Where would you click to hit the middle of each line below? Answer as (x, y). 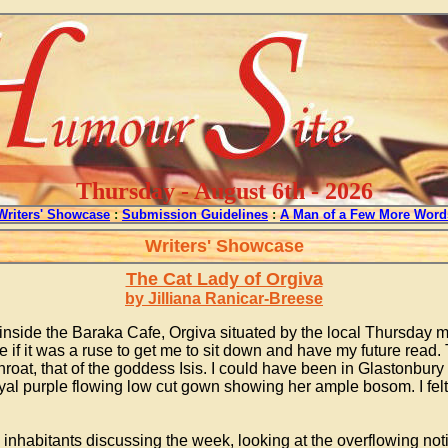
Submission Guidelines (195, 214)
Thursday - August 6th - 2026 (224, 191)
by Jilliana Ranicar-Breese (224, 298)
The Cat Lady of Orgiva (224, 279)
